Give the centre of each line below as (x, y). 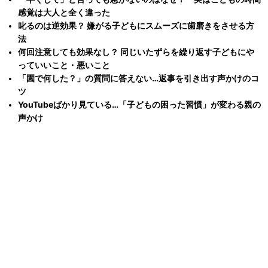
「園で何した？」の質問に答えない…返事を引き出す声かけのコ (138, 78)
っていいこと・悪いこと (64, 65)
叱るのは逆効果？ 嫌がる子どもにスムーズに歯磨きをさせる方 (136, 25)
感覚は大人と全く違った (64, 12)
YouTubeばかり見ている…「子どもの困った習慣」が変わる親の (139, 104)
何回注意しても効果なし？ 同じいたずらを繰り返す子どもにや (136, 51)
